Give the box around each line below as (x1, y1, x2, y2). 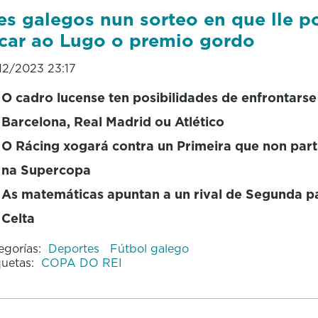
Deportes (48, 241, 103, 257)
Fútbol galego (109, 241, 189, 257)
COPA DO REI (40, 255, 122, 271)
